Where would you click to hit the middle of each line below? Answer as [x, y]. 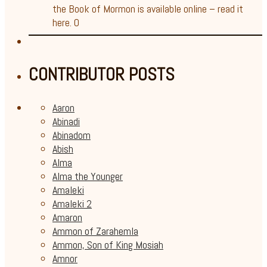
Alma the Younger [88, 176]
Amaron [67, 217]
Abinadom [72, 135]
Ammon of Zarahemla [95, 231]
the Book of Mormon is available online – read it [148, 8]
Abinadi [66, 121]
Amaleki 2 [72, 203]
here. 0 [66, 22]
